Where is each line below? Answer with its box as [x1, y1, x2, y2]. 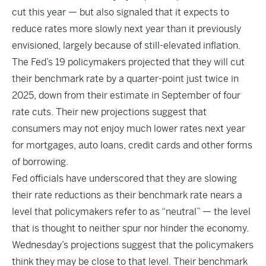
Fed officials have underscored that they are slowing [12, 173, 237, 184]
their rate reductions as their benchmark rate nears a [12, 189, 242, 201]
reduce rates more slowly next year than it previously [12, 23, 241, 34]
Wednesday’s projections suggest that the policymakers [12, 239, 254, 251]
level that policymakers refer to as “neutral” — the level [12, 206, 251, 217]
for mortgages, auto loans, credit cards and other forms [12, 140, 252, 151]
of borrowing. [12, 156, 68, 167]
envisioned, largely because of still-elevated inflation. [12, 40, 240, 51]
